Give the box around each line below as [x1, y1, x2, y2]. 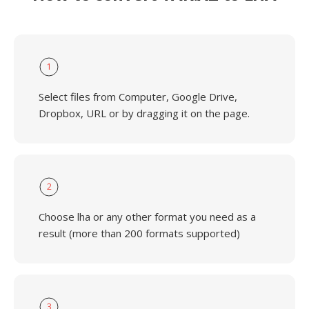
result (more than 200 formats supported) [39, 226, 240, 240]
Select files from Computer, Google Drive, [39, 90, 237, 103]
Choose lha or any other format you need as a [39, 210, 256, 223]
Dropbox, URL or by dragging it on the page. [39, 106, 250, 120]
